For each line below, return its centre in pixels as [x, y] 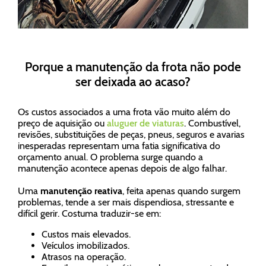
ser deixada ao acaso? [133, 82]
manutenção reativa [81, 191]
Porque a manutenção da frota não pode [133, 67]
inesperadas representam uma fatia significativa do [119, 146]
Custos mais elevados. [86, 234]
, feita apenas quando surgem [181, 191]
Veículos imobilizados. [85, 246]
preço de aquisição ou [62, 123]
